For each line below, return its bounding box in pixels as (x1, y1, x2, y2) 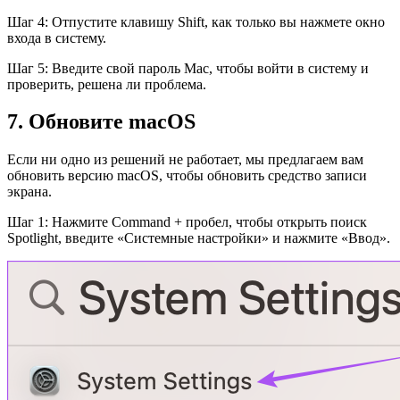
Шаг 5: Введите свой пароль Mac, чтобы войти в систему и (7, 60, 369, 76)
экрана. (7, 184, 52, 200)
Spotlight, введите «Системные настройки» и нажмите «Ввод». (7, 230, 390, 246)
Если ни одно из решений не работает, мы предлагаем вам (7, 152, 363, 168)
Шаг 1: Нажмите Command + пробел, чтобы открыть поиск (7, 214, 367, 230)
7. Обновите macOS (7, 110, 196, 134)
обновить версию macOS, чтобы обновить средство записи (7, 168, 367, 184)
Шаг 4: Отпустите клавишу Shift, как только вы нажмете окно (7, 13, 385, 29)
